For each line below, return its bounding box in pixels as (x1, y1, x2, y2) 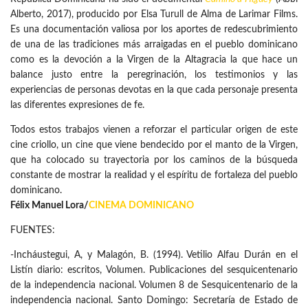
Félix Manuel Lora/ (10, 201, 89, 211)
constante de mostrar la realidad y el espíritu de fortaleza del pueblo (10, 170, 298, 181)
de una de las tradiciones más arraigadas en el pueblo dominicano (10, 40, 298, 50)
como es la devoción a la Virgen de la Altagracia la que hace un (10, 55, 298, 65)
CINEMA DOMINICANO (89, 201, 194, 211)
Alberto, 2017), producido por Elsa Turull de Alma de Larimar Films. (10, 10, 298, 20)
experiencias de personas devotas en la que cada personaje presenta (10, 85, 298, 96)
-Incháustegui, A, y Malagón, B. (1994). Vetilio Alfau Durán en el (10, 250, 298, 261)
